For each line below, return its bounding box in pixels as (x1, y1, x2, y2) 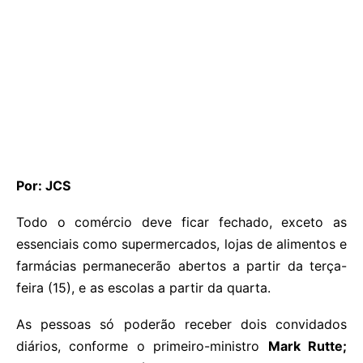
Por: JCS (16, 177, 70, 194)
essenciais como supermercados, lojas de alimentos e (16, 235, 347, 252)
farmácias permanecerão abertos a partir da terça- (16, 257, 347, 274)
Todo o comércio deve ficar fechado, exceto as (16, 213, 347, 230)
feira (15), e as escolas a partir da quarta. (16, 279, 271, 296)
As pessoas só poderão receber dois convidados (16, 315, 347, 332)
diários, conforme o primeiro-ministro (16, 337, 268, 354)
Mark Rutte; (267, 337, 348, 354)
